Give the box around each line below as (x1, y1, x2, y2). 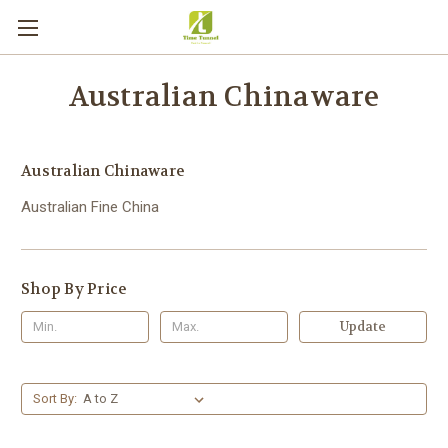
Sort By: (32, 390, 77, 406)
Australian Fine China (21, 197, 159, 216)
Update (339, 317, 386, 335)
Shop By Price (21, 278, 128, 299)
